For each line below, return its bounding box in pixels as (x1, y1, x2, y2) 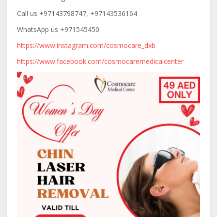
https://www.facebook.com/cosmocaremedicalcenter (17, 57, 184, 66)
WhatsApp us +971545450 (17, 25, 99, 34)
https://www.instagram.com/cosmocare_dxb (17, 41, 155, 50)
